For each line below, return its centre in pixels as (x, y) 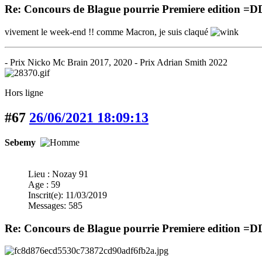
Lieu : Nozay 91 (58, 174)
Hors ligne (24, 93)
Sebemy (20, 142)
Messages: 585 (55, 206)
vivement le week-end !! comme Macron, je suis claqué (108, 32)
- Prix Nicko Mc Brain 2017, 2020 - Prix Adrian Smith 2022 (116, 63)
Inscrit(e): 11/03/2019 (68, 195)
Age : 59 (44, 185)
